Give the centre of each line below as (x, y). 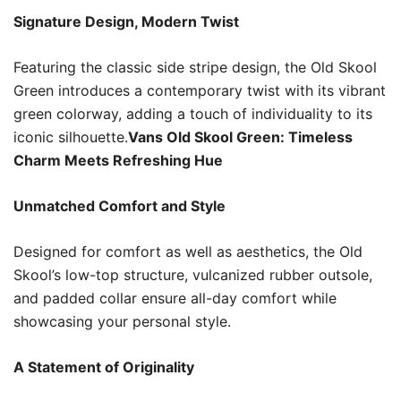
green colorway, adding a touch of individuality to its (193, 113)
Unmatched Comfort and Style (119, 205)
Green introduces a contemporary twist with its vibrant (200, 90)
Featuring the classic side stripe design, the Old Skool (195, 67)
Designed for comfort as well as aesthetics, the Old (188, 251)
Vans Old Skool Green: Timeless (240, 137)
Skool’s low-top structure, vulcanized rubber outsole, (193, 274)
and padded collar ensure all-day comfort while (175, 298)
